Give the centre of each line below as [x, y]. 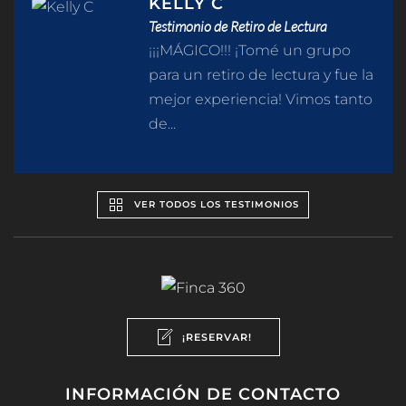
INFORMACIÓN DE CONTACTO [203, 394]
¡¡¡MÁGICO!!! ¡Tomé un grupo [250, 51]
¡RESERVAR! [217, 337]
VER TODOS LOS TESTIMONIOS [217, 205]
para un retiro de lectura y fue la [261, 75]
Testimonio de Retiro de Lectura [238, 27]
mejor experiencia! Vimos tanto [261, 100]
